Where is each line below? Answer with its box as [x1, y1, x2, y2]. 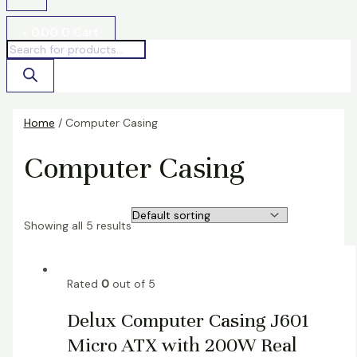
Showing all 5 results [23, 218, 131, 233]
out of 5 [108, 277, 155, 292]
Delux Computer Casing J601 [66, 308, 309, 332]
